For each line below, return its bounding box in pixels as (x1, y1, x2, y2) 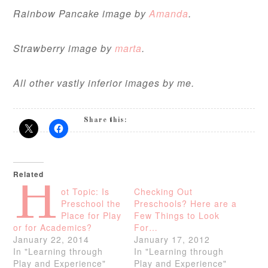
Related (13, 169, 44, 179)
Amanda (149, 7, 189, 20)
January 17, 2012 (134, 233, 210, 245)
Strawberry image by (13, 41, 115, 55)
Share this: (84, 117, 127, 124)
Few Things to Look (134, 209, 220, 221)
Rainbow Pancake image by (13, 7, 150, 20)
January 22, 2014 (13, 233, 90, 245)
